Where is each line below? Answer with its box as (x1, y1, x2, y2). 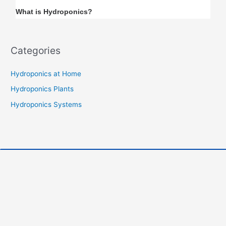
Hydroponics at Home (11, 69, 82, 78)
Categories (11, 44, 61, 56)
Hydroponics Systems (11, 100, 82, 108)
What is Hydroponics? (16, 8, 93, 16)
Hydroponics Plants (11, 85, 74, 93)
